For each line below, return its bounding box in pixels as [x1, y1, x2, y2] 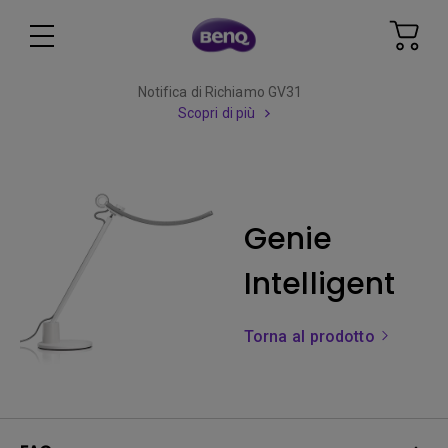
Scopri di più [177, 105, 256, 121]
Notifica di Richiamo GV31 [137, 84, 303, 100]
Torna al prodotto [244, 326, 380, 346]
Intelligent [244, 262, 396, 305]
